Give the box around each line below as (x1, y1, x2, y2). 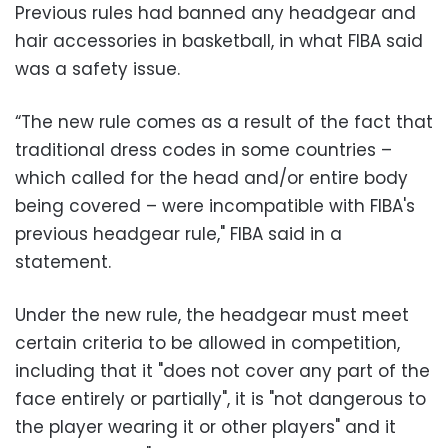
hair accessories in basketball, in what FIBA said (15, 28, 423, 53)
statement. (15, 249, 111, 274)
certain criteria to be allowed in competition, (15, 330, 400, 355)
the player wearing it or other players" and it (15, 414, 396, 439)
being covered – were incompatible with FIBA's (15, 193, 415, 218)
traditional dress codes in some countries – (15, 137, 392, 162)
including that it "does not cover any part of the (15, 358, 430, 383)
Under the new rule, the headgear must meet (15, 302, 409, 327)
